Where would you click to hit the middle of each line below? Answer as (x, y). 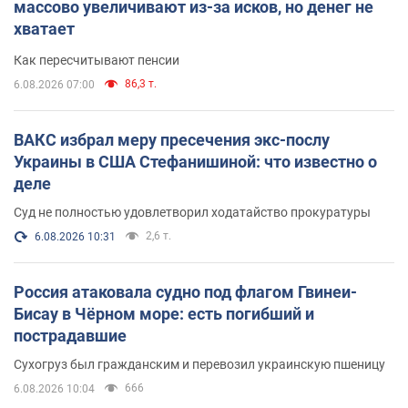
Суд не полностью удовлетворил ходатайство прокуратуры (192, 213)
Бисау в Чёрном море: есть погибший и (164, 314)
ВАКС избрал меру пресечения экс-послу (172, 140)
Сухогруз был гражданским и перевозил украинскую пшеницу (199, 365)
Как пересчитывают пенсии (97, 61)
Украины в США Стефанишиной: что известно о (195, 162)
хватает (44, 29)
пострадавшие (70, 336)
